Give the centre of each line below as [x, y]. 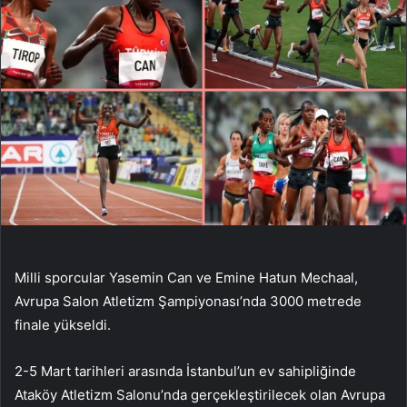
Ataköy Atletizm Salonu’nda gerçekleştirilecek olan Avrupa [200, 394]
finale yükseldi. [63, 324]
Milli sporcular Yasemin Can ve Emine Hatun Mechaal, [186, 277]
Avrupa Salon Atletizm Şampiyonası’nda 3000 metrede [188, 301]
